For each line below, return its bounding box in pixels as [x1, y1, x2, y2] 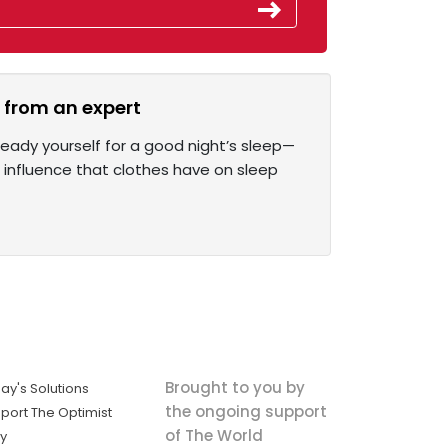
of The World [164, 424, 263, 446]
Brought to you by [164, 376, 305, 398]
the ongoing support [164, 400, 327, 422]
